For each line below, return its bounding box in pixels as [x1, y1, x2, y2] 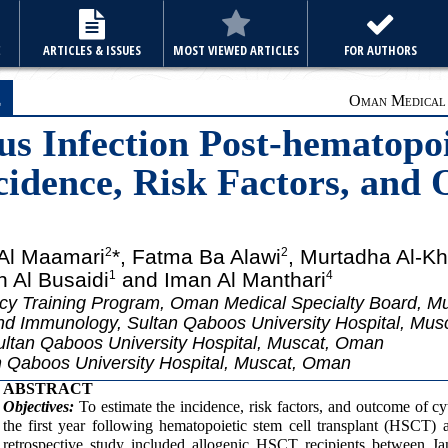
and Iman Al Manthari [116, 268, 326, 291]
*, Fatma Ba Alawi [112, 245, 281, 268]
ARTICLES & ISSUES [43, 41, 141, 59]
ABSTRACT [2, 380, 93, 397]
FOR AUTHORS [343, 41, 417, 59]
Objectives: [2, 398, 74, 415]
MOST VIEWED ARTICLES [173, 41, 299, 59]
